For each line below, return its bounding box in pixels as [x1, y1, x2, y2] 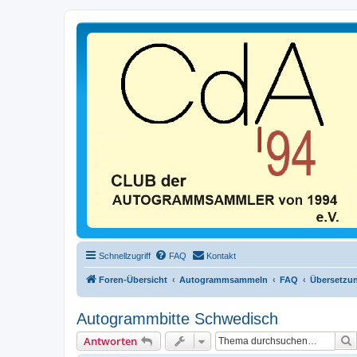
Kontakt [206, 250, 236, 261]
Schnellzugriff [99, 250, 151, 261]
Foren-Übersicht [99, 274, 167, 284]
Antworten [84, 333, 137, 348]
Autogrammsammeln [179, 274, 268, 284]
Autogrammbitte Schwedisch [76, 309, 278, 328]
